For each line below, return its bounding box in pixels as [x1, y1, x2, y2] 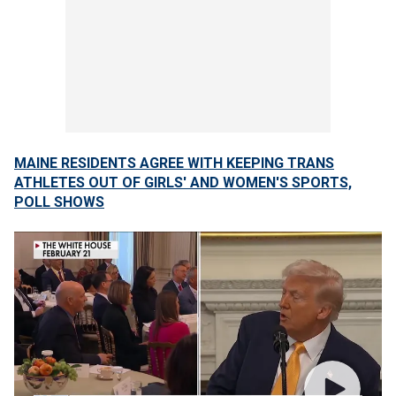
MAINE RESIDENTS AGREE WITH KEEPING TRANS [14, 155, 334, 171]
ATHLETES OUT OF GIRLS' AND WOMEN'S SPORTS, [14, 174, 352, 191]
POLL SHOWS [14, 194, 104, 210]
